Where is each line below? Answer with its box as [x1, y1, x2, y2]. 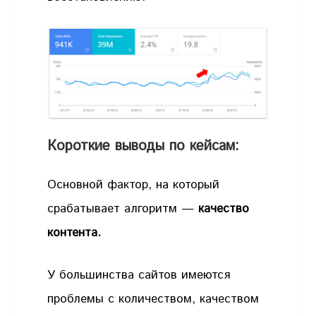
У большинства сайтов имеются [47, 266, 231, 284]
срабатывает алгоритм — [47, 200, 199, 218]
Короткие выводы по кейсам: [47, 135, 240, 157]
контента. [47, 224, 106, 242]
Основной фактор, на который [47, 176, 220, 194]
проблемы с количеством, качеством [47, 290, 260, 308]
